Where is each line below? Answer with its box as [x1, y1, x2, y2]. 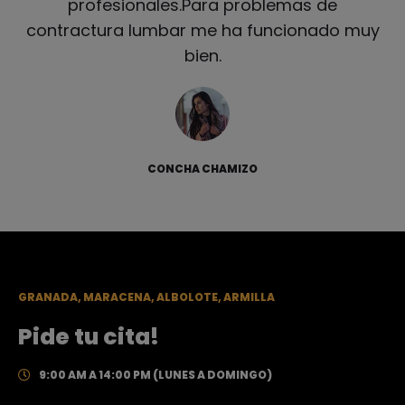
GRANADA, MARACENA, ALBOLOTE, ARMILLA [18, 289, 275, 306]
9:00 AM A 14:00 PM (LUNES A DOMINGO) [38, 367, 272, 383]
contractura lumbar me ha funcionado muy [25, 19, 380, 42]
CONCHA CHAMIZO [147, 161, 258, 177]
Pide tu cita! [18, 321, 159, 353]
